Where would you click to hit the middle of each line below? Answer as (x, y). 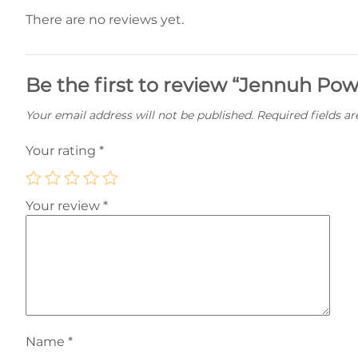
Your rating (62, 151)
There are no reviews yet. (105, 20)
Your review (64, 206)
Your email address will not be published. (139, 115)
